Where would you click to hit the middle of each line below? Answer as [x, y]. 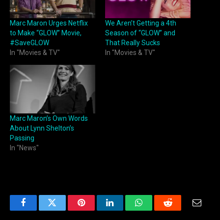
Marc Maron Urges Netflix [49, 23]
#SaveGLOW [29, 42]
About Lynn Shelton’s [42, 128]
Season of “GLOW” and [140, 33]
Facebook [40, 210]
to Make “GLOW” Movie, [46, 33]
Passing [22, 138]
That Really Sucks [133, 42]
